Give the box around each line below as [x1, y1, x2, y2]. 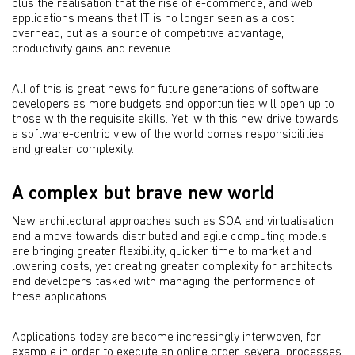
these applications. [12, 291, 109, 303]
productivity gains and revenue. [12, 43, 173, 55]
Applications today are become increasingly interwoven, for [12, 331, 321, 344]
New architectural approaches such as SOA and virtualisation [12, 216, 334, 228]
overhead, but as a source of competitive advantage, [12, 28, 284, 40]
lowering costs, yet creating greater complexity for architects [12, 261, 333, 273]
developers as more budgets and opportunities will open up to [12, 98, 334, 111]
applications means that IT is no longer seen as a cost [12, 13, 294, 25]
